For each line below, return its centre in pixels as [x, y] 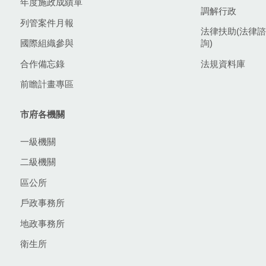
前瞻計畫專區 [47, 84]
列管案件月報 [47, 23]
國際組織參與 [47, 43]
